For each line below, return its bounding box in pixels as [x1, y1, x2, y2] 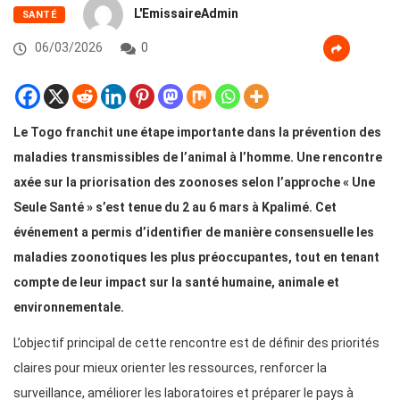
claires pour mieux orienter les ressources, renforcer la [13, 361, 327, 376]
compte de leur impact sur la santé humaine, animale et [13, 275, 339, 290]
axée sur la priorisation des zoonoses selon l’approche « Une [13, 175, 375, 190]
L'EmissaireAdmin [134, 6, 239, 21]
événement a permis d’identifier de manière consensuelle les [13, 225, 374, 240]
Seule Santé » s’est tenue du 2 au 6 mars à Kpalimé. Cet [13, 200, 337, 215]
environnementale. [13, 300, 124, 315]
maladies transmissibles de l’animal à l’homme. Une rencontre [13, 150, 382, 165]
